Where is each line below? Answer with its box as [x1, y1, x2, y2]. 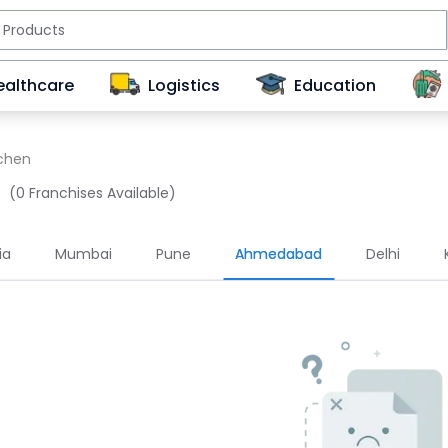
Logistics [148, 74, 220, 97]
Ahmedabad [235, 244, 322, 264]
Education [294, 74, 376, 97]
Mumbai [55, 244, 112, 264]
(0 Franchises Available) [9, 183, 176, 203]
